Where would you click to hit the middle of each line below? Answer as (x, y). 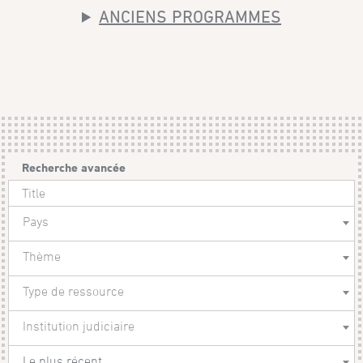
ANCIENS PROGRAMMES (190, 17)
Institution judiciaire (79, 326)
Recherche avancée (74, 167)
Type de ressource (74, 291)
